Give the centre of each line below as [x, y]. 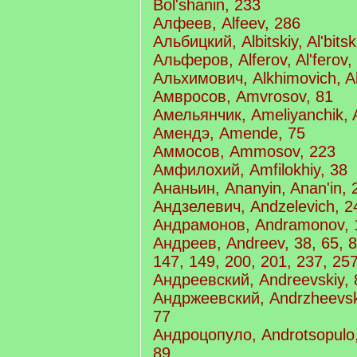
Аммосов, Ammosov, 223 [244, 151]
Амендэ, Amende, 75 [229, 133]
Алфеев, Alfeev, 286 [227, 23]
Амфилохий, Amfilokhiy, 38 [250, 170]
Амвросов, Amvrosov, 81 [243, 96]
